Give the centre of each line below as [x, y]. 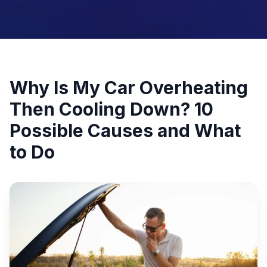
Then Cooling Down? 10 [111, 109]
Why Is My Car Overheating [129, 87]
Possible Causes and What [125, 130]
